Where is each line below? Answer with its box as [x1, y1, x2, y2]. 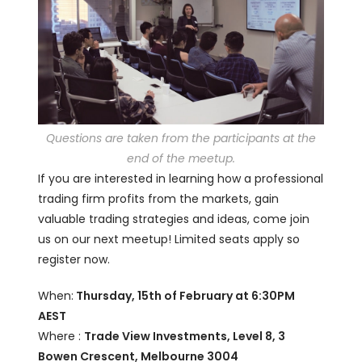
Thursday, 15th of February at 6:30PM [74, 287, 296, 304]
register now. [38, 250, 111, 267]
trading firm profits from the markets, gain [38, 190, 280, 207]
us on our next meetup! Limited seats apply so [38, 230, 301, 247]
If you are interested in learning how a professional [38, 170, 324, 187]
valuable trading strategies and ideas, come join [38, 210, 310, 227]
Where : [38, 327, 85, 344]
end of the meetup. [127, 149, 235, 166]
